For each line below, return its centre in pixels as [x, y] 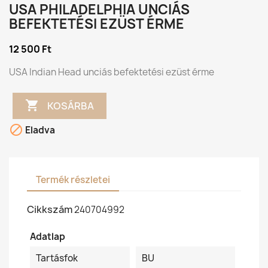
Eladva [39, 130]
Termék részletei [73, 179]
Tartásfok [57, 258]
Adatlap [48, 237]
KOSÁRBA [71, 106]
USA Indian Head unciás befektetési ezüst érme [112, 72]
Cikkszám [50, 209]
